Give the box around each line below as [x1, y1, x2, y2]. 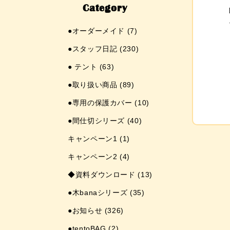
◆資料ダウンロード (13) [68, 170, 152, 179]
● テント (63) [68, 63, 114, 71]
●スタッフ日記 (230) [68, 45, 139, 53]
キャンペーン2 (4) [68, 152, 130, 161]
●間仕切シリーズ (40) [68, 117, 142, 125]
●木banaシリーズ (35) [68, 188, 145, 197]
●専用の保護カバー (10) [68, 99, 149, 107]
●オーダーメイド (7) [68, 27, 138, 35]
